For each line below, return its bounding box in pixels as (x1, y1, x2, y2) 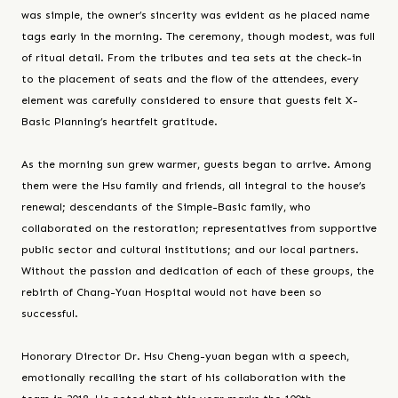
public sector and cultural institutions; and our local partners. (21, 243, 359, 257)
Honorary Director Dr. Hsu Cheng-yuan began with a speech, (21, 350, 349, 363)
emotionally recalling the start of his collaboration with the (21, 371, 346, 385)
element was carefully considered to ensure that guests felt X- (21, 94, 358, 107)
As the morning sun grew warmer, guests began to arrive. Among (21, 158, 371, 171)
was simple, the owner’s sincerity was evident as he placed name (21, 9, 370, 22)
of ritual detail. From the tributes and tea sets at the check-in (21, 52, 362, 65)
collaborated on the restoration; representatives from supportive (21, 222, 377, 235)
